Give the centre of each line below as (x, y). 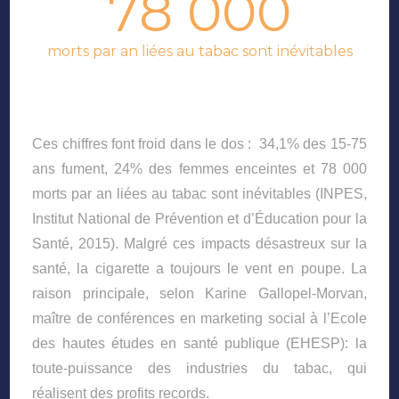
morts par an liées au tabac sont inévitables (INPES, (199, 193)
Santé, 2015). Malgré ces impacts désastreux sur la (199, 243)
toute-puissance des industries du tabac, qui (199, 368)
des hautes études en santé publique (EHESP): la (199, 343)
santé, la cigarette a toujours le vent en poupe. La (199, 268)
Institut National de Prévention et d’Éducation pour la (199, 218)
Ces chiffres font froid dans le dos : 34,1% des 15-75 (199, 143)
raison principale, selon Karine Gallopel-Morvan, (199, 293)
